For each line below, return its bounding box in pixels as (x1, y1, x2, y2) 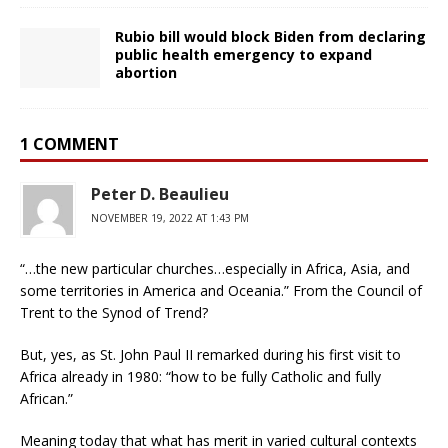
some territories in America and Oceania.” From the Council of (20, 281, 422, 301)
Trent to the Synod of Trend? (20, 303, 208, 323)
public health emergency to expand (115, 45, 372, 65)
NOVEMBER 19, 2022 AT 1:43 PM (91, 211, 249, 226)
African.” (20, 389, 73, 409)
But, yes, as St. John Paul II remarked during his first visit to (20, 345, 401, 365)
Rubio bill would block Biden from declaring (115, 27, 426, 47)
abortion (115, 63, 177, 83)
